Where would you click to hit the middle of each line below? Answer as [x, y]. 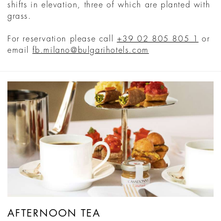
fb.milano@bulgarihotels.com [91, 50]
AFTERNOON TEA [54, 214]
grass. [19, 16]
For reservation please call [62, 39]
